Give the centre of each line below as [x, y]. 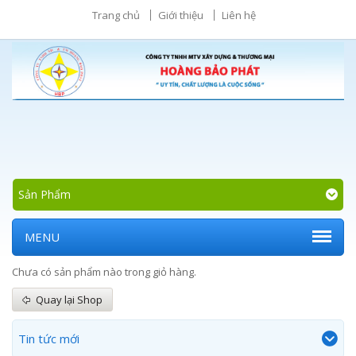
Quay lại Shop [69, 300]
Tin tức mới [49, 339]
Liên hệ [239, 15]
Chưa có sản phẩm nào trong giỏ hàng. [104, 272]
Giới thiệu [181, 15]
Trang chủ [116, 15]
